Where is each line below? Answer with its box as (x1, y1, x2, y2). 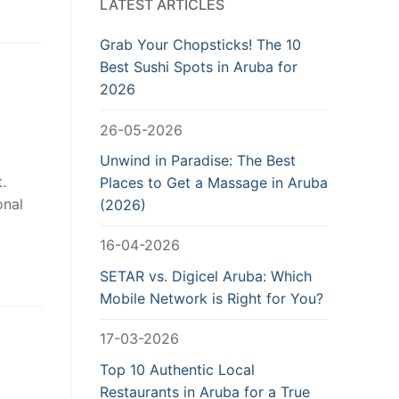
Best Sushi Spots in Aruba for (100, 58, 297, 77)
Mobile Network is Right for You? (100, 289, 323, 307)
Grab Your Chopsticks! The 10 (100, 36, 301, 54)
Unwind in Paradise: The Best (100, 151, 296, 170)
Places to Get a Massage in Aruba (100, 174, 328, 192)
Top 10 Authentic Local (100, 360, 255, 379)
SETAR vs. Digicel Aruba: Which (100, 266, 312, 285)
